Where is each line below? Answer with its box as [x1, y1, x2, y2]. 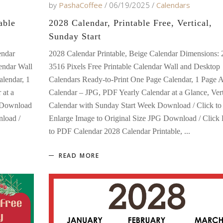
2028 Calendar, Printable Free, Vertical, [48, 17, 212, 28]
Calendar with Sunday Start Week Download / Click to [48, 101, 222, 110]
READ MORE [58, 151, 100, 160]
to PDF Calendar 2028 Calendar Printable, [48, 126, 184, 135]
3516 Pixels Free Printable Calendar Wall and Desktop [48, 62, 220, 71]
